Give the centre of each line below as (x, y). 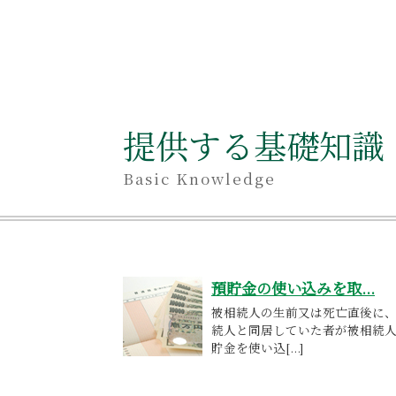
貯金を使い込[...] (258, 348)
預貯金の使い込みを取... (293, 288)
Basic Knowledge (199, 178)
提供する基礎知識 (254, 145)
